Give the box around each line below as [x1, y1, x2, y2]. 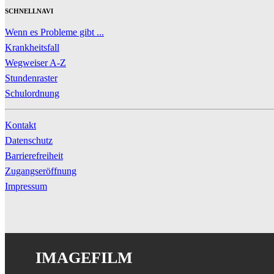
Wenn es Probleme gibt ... [5, 26, 104, 37]
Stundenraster [5, 72, 57, 83]
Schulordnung [5, 87, 59, 98]
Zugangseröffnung [5, 165, 76, 176]
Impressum [5, 180, 47, 191]
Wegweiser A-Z [5, 57, 66, 68]
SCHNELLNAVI [5, 7, 53, 15]
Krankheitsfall [5, 42, 59, 53]
